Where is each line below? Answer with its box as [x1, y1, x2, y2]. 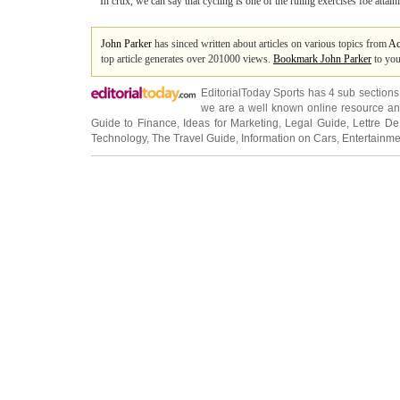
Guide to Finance [91, 117, 177, 129]
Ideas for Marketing [183, 117, 279, 129]
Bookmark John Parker [273, 53, 371, 65]
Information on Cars [241, 132, 337, 145]
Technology [91, 132, 146, 145]
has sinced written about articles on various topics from [152, 37, 388, 50]
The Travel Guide [152, 132, 236, 145]
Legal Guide [285, 117, 346, 129]
